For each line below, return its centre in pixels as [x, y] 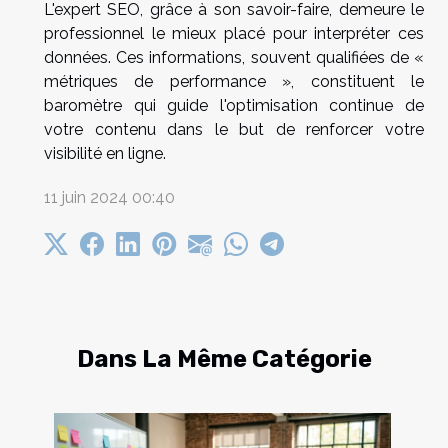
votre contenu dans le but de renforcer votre [234, 129]
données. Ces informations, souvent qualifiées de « [234, 57]
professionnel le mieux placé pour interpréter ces [234, 33]
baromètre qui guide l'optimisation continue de [234, 105]
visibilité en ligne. [105, 153]
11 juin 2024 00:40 [109, 197]
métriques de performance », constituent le [234, 81]
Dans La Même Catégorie [224, 358]
